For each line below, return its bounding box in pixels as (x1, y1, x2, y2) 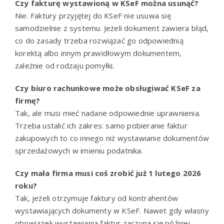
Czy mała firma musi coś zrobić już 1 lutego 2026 (15, 167, 201, 178)
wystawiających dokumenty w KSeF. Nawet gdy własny (15, 205, 209, 215)
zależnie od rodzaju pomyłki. (15, 60, 114, 70)
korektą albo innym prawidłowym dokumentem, (15, 47, 182, 58)
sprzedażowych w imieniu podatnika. (15, 145, 143, 155)
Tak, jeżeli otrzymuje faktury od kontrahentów (15, 192, 178, 203)
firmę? (15, 95, 40, 105)
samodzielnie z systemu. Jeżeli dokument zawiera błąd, (15, 22, 209, 33)
